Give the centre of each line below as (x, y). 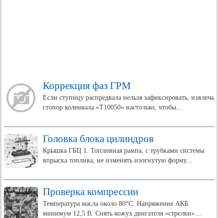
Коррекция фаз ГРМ (87, 86)
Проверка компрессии (91, 192)
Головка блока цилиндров (98, 139)
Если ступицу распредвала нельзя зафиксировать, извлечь (128, 98)
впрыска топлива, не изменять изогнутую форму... (118, 160)
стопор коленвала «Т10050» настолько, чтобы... (112, 107)
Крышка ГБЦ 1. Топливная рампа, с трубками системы (124, 151)
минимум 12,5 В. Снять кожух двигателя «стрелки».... (123, 213)
